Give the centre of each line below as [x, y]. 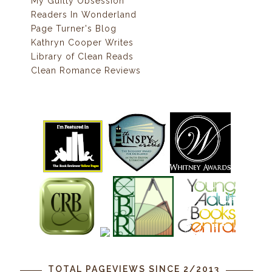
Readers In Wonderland [83, 15]
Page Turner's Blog [73, 29]
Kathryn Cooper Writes [82, 43]
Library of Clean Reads [82, 57]
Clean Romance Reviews [86, 71]
